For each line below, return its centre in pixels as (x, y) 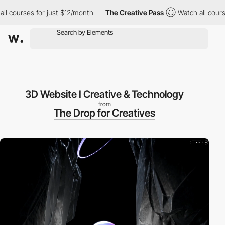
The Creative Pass (123, 12)
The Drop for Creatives (104, 113)
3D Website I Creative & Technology (104, 94)
